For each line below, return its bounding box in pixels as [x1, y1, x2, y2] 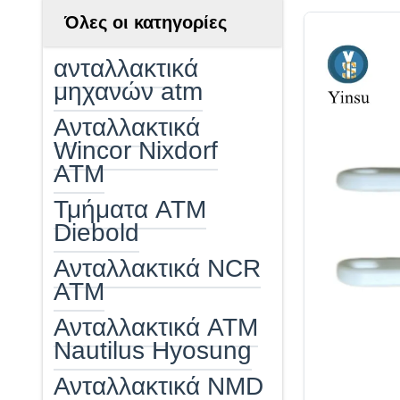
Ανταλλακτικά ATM [54, 313, 258, 341]
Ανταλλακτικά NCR [54, 254, 261, 282]
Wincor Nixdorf [54, 137, 218, 164]
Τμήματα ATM [54, 196, 206, 223]
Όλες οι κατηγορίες [64, 12, 227, 32]
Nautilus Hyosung [54, 337, 252, 364]
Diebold [54, 219, 139, 246]
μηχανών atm [54, 78, 203, 105]
